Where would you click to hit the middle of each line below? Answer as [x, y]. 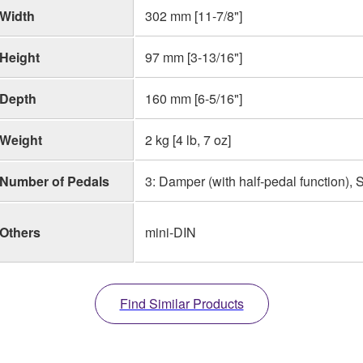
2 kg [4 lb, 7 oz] [188, 139]
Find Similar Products [181, 303]
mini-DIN [171, 232]
